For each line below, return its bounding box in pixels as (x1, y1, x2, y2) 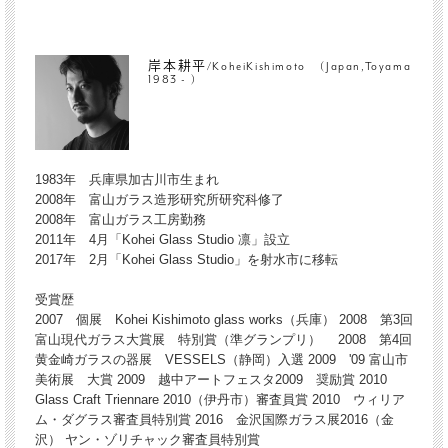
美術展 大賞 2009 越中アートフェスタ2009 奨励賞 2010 (34, 371, 400, 387)
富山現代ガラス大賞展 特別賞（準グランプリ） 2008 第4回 (34, 331, 412, 347)
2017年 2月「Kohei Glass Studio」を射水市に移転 (34, 251, 338, 267)
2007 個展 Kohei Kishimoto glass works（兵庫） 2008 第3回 (34, 311, 413, 327)
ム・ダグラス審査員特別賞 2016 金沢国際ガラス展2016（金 (34, 411, 394, 427)
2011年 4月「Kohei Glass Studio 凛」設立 (34, 231, 290, 247)
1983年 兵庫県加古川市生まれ (34, 171, 219, 187)
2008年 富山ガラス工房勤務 (34, 211, 206, 227)
